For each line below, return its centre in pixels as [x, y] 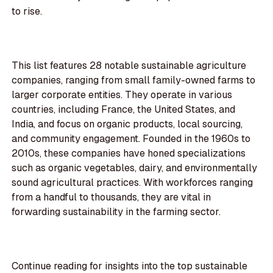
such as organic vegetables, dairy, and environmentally [135, 168]
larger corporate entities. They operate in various [122, 95]
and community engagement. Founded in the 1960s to [131, 139]
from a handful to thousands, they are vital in [112, 197]
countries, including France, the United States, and [124, 110]
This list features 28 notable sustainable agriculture [129, 66]
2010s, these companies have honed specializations [129, 154]
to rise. [27, 12]
